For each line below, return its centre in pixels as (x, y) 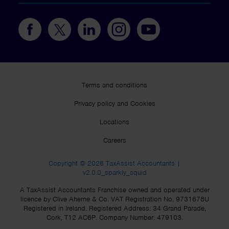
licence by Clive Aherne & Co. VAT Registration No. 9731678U (114, 199)
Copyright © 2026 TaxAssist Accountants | (114, 164)
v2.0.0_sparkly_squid (114, 173)
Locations (114, 122)
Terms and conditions (114, 85)
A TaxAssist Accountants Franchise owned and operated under (114, 190)
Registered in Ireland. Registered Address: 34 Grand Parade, (114, 209)
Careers (114, 141)
